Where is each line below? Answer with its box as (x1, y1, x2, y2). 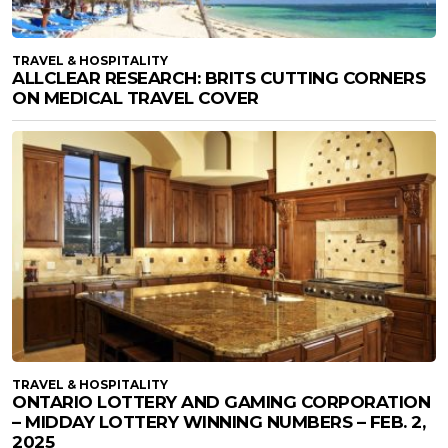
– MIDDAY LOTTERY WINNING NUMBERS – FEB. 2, (12, 412, 425, 433)
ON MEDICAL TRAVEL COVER (12, 88, 259, 109)
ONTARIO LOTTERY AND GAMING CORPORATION (12, 392, 430, 413)
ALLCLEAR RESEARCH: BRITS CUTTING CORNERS (12, 68, 425, 89)
